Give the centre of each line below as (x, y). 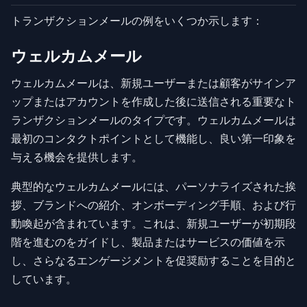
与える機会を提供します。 (77, 157)
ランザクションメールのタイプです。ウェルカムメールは (153, 120)
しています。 (44, 279)
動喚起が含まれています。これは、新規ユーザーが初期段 (153, 224)
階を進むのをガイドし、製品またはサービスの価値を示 (148, 242)
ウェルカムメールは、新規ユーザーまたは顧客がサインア (153, 83)
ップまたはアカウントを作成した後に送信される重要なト (153, 102)
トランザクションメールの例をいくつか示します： (137, 21)
